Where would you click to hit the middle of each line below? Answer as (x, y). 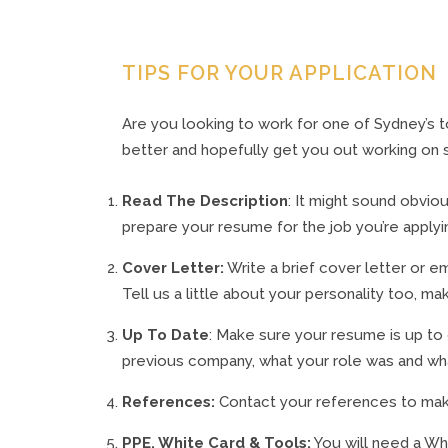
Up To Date (165, 335)
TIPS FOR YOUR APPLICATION (279, 73)
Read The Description (205, 201)
